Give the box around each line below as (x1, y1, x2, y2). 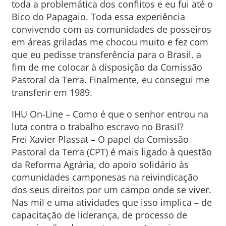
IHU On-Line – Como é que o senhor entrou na (11, 108, 208, 120)
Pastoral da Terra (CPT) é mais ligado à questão (11, 146, 212, 158)
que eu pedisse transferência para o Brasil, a (11, 48, 201, 61)
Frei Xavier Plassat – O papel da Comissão (11, 133, 189, 145)
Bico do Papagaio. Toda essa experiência (11, 11, 185, 23)
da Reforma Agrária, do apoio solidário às (11, 158, 189, 171)
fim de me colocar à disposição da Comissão (11, 61, 202, 73)
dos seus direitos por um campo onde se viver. (11, 184, 211, 196)
